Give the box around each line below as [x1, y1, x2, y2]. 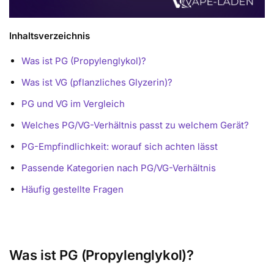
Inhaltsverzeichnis [9, 29, 90, 42]
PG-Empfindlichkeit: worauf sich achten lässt [21, 141, 218, 153]
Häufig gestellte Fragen [21, 183, 124, 196]
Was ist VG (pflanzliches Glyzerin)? [21, 76, 172, 89]
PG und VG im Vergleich [21, 98, 125, 110]
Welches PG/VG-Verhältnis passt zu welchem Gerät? [21, 119, 249, 131]
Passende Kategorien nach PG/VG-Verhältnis [21, 162, 216, 174]
